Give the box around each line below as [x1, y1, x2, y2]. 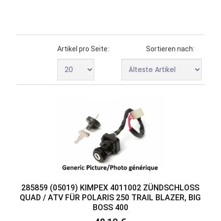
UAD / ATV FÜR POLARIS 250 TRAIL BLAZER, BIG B [20, 192, 201, 202]
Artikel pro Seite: [57, 44, 110, 53]
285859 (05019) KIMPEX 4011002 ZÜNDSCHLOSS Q [21, 183, 200, 192]
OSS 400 [92, 202, 124, 212]
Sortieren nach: [146, 44, 195, 53]
